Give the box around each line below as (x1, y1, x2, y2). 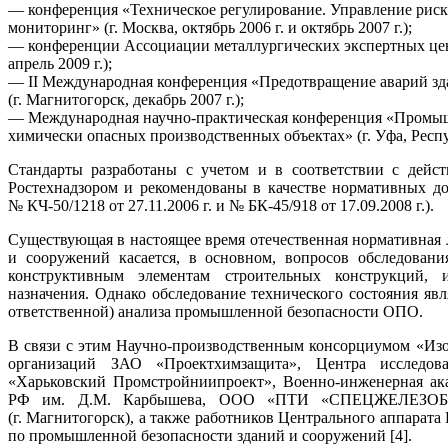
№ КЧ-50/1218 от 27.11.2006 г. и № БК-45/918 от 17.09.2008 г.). (8, 196, 434, 214)
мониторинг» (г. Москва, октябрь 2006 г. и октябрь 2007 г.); (8, 18, 412, 36)
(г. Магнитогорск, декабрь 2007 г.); (8, 90, 244, 108)
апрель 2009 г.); (8, 54, 112, 72)
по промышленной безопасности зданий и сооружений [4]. (8, 426, 412, 444)
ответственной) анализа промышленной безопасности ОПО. (8, 302, 423, 320)
